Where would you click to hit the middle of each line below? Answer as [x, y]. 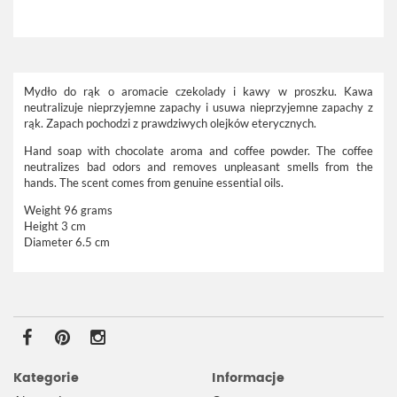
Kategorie [46, 378]
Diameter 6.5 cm [67, 242]
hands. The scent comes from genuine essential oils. [155, 183]
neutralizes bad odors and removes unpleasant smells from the [198, 167]
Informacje [248, 378]
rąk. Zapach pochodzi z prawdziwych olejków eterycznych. [170, 123]
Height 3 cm [55, 226]
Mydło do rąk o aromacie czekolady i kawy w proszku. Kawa [198, 91]
